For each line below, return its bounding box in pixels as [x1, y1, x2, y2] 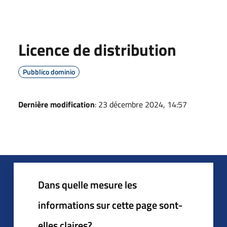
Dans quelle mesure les [38, 177, 137, 193]
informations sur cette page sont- [38, 197, 182, 213]
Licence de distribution [18, 37, 176, 62]
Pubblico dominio [23, 66, 75, 77]
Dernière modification [18, 98, 95, 110]
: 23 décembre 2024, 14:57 [95, 98, 187, 110]
